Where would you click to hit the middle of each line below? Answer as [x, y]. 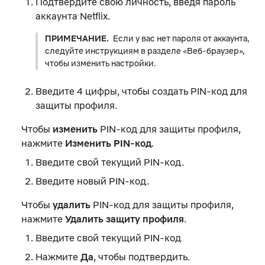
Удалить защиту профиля [125, 219]
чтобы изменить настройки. [101, 63]
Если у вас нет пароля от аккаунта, [181, 38]
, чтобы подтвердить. [142, 256]
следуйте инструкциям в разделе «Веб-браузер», [145, 51]
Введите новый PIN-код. [92, 181]
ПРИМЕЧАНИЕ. [78, 38]
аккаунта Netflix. [73, 16]
